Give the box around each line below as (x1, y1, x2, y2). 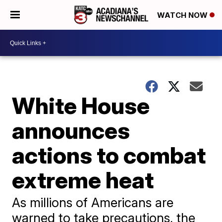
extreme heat (12, 166, 154, 194)
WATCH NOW (157, 10, 210, 20)
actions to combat (12, 141, 206, 169)
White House (12, 92, 150, 119)
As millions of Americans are (12, 195, 174, 210)
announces (12, 116, 130, 144)
